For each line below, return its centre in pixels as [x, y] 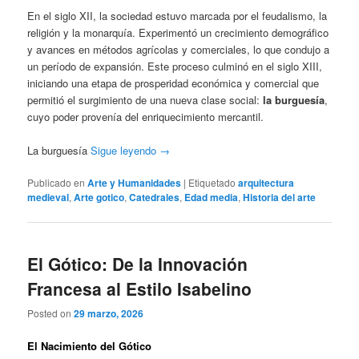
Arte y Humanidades [135, 183]
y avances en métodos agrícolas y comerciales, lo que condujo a [179, 50]
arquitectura [266, 183]
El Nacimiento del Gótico [90, 346]
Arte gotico [99, 198]
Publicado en [56, 183]
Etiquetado [212, 183]
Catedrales [155, 198]
